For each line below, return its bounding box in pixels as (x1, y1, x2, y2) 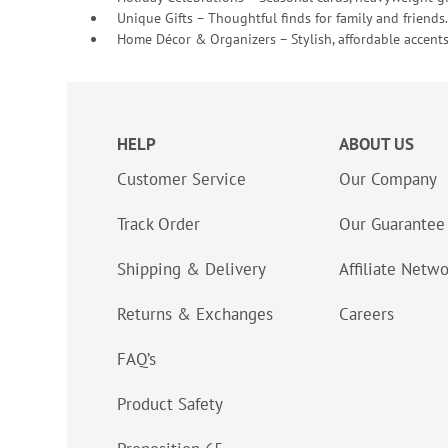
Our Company (339, 168, 437, 191)
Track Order (117, 213, 200, 236)
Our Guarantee (339, 213, 445, 236)
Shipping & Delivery (117, 258, 266, 281)
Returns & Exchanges (117, 303, 273, 326)
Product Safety (117, 393, 223, 416)
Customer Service (117, 168, 246, 191)
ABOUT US (339, 133, 414, 156)
